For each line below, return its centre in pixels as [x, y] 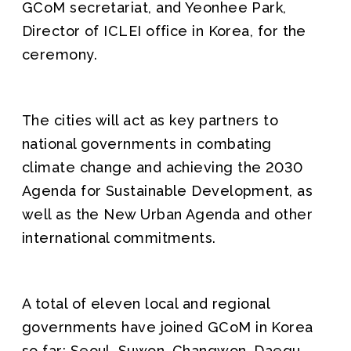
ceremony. [60, 54]
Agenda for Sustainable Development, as [168, 191]
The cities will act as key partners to [150, 120]
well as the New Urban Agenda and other [168, 214]
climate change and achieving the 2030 [163, 167]
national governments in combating [147, 144]
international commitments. [119, 238]
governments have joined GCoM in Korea [168, 327]
